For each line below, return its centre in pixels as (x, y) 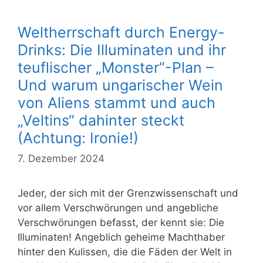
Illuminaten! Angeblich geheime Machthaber (121, 237)
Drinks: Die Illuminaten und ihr (122, 50)
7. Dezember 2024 (61, 159)
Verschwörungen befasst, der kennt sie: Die (121, 223)
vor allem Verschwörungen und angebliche (118, 208)
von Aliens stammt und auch (117, 102)
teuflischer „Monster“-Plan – (116, 67)
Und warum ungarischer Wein (120, 85)
